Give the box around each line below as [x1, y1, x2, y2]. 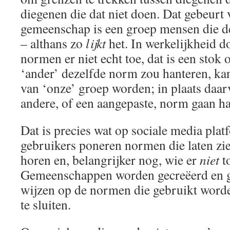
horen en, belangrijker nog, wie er [21, 151, 200, 168]
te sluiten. [21, 196, 71, 213]
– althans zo [21, 34, 86, 52]
